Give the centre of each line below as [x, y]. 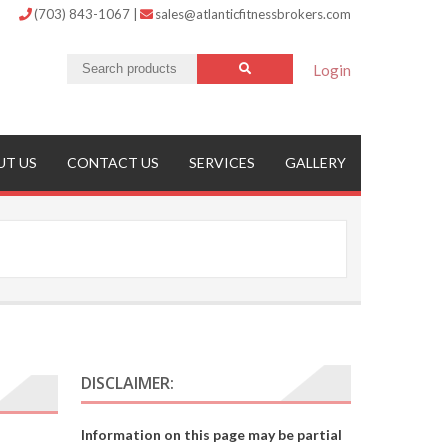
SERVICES [222, 163]
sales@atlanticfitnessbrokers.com [253, 14]
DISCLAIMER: [128, 383]
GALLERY [315, 163]
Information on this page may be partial [212, 435]
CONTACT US [113, 163]
